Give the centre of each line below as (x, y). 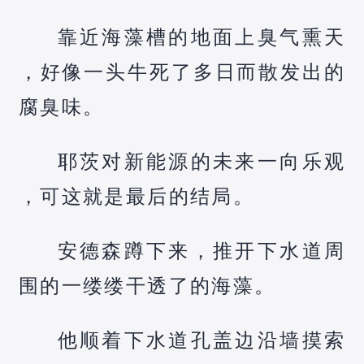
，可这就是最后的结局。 (136, 196)
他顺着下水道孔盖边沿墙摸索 (201, 340)
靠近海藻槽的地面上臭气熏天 (201, 37)
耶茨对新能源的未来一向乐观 (201, 161)
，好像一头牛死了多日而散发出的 (182, 71)
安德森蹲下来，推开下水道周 (201, 250)
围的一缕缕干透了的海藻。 (147, 285)
